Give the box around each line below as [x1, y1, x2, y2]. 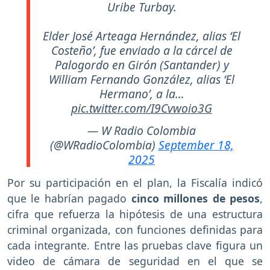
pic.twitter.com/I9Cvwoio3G [71, 99, 212, 116]
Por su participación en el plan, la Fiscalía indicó [7, 175, 263, 190]
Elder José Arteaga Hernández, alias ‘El [43, 27, 240, 44]
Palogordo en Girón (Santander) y [54, 56, 229, 73]
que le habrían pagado [7, 190, 131, 206]
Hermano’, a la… [99, 85, 184, 102]
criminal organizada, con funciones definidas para [7, 222, 263, 237]
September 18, [158, 136, 234, 153]
